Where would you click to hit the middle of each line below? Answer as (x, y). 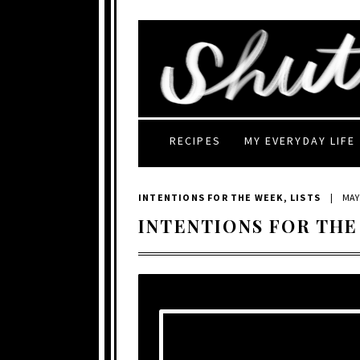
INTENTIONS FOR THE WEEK (211, 197)
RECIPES (195, 140)
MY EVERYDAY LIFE (300, 140)
